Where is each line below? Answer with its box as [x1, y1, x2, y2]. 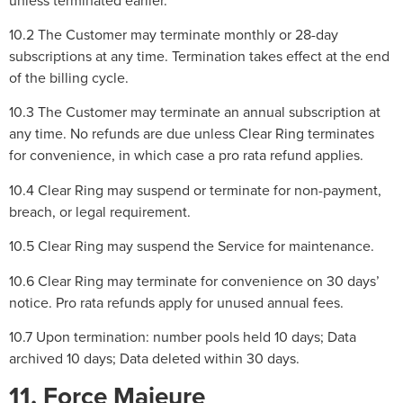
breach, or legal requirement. [9, 201, 191, 221]
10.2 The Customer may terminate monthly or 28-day [9, 24, 338, 45]
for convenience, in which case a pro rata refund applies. [9, 145, 363, 166]
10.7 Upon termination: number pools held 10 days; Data [9, 326, 356, 346]
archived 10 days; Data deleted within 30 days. [9, 347, 300, 368]
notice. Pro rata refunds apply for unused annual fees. [9, 291, 344, 312]
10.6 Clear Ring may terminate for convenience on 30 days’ [9, 270, 380, 291]
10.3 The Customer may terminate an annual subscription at [9, 102, 381, 122]
